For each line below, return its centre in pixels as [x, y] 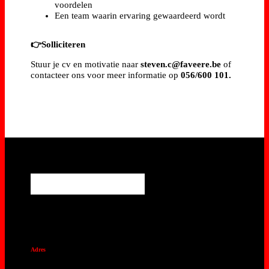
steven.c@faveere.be [181, 64]
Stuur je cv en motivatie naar [86, 64]
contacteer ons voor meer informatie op [106, 75]
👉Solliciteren [58, 44]
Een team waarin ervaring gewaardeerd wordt [140, 16]
